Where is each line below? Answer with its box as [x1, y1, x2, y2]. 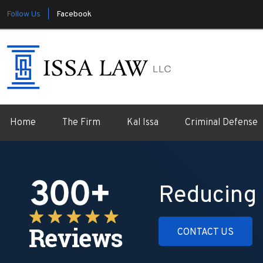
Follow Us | [7, 9, 49, 19]
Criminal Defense [185, 116, 258, 129]
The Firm [62, 116, 100, 129]
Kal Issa [127, 116, 159, 129]
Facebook [56, 9, 92, 19]
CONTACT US [177, 226, 234, 238]
